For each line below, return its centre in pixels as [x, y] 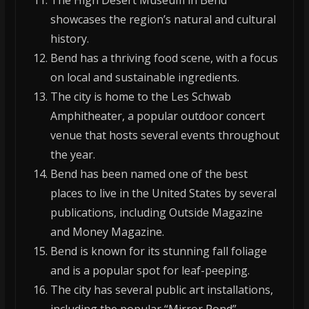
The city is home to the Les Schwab [140, 97]
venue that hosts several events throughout [165, 136]
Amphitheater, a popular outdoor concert [157, 116]
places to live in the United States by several [163, 193]
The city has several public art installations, [161, 290]
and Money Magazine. [107, 232]
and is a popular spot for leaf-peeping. [150, 271]
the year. [72, 155]
